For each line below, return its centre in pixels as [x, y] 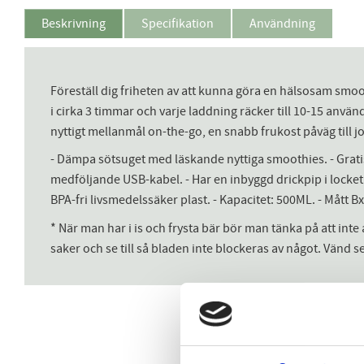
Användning [282, 23]
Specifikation [178, 23]
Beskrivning [74, 23]
